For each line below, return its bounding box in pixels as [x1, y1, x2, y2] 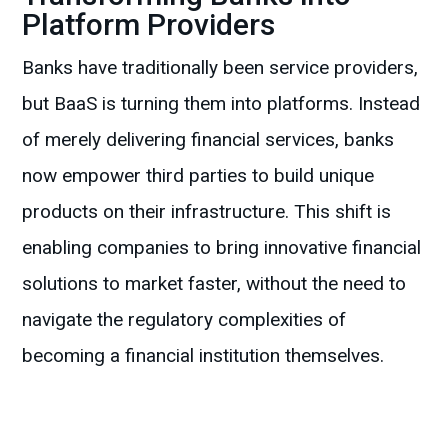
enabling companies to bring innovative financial [22, 236, 422, 260]
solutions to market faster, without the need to [22, 272, 407, 296]
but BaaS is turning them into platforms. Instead [22, 92, 421, 116]
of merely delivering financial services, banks [22, 128, 395, 152]
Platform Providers [22, 7, 276, 43]
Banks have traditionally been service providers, [22, 56, 419, 80]
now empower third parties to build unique [22, 164, 375, 188]
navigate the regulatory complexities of [22, 308, 347, 332]
